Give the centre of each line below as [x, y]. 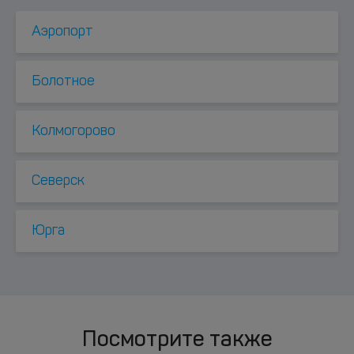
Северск [58, 181]
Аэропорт [62, 32]
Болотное [63, 82]
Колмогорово [73, 132]
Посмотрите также [177, 341]
